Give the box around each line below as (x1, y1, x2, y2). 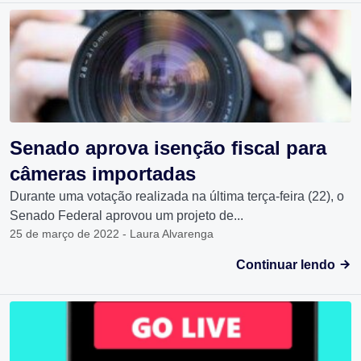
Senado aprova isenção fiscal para (10, 137, 326, 160)
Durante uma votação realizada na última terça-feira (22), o (10, 189, 344, 204)
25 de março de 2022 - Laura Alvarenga (10, 227, 214, 241)
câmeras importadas (10, 163, 196, 185)
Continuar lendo (236, 258, 338, 272)
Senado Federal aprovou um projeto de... (10, 209, 243, 223)
